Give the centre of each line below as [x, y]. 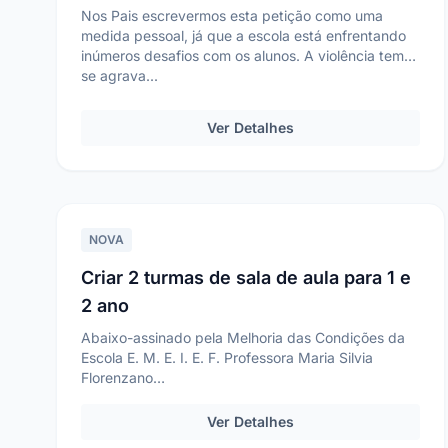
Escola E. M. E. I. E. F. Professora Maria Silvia [227, 357]
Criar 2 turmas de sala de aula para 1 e [246, 277]
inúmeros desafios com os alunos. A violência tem [242, 55]
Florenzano [117, 377]
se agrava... [119, 75]
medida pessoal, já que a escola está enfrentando [243, 35]
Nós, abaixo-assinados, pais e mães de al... [222, 417]
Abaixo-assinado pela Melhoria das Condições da [243, 337]
